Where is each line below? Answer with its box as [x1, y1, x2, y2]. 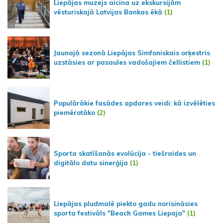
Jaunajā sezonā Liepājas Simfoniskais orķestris [54, 48, 210, 57]
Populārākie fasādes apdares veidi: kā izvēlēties [54, 99, 215, 107]
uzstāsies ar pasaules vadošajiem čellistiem [54, 58, 200, 66]
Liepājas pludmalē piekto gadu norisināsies [54, 199, 198, 208]
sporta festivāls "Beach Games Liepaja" [54, 209, 185, 217]
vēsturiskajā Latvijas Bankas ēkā [54, 7, 162, 16]
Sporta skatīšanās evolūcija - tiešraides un [54, 149, 196, 157]
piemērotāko [54, 108, 95, 116]
